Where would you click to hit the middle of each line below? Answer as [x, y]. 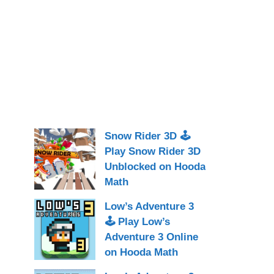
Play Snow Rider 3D [153, 151]
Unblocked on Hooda [155, 166]
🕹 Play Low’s [137, 221]
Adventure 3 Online [151, 237]
